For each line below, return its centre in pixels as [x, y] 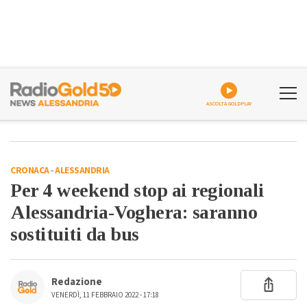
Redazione [77, 282]
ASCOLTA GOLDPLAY [229, 104]
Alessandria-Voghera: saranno [134, 212]
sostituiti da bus [75, 234]
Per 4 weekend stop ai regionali [137, 190]
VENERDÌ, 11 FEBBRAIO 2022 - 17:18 [105, 295]
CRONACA [30, 171]
